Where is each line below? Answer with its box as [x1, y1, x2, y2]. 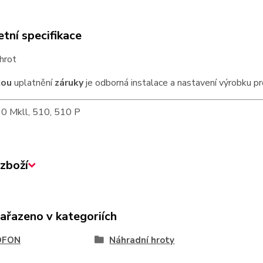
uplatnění [11, 76, 55, 89]
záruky [54, 76, 83, 89]
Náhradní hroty [109, 234, 175, 246]
